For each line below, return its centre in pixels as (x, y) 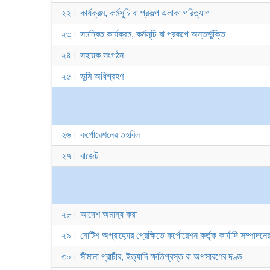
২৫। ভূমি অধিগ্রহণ (93, 76)
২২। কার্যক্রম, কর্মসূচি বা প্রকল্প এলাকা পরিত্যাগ (136, 13)
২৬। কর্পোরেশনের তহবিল (101, 135)
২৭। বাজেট (80, 156)
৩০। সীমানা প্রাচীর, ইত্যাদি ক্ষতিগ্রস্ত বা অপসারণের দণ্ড (152, 256)
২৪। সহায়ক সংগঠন (93, 55)
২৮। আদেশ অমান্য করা (99, 214)
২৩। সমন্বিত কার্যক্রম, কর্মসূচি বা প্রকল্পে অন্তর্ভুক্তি (143, 34)
